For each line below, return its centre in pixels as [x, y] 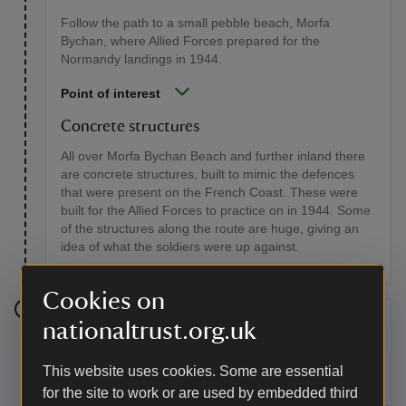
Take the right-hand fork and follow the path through [209, 364]
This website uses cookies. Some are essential [193, 371]
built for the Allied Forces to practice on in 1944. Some [216, 211]
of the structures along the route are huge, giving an [210, 229]
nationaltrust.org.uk [150, 331]
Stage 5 [96, 328]
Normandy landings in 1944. [141, 59]
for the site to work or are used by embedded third [200, 393]
